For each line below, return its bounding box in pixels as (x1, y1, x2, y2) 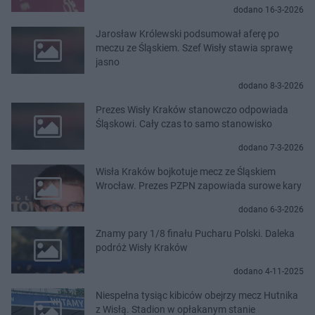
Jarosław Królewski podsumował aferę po (96, 27, 279, 39)
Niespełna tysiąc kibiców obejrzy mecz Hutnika (96, 289, 298, 301)
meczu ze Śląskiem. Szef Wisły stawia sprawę (96, 41, 292, 53)
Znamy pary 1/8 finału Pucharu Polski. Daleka (96, 227, 295, 239)
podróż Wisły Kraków (96, 241, 188, 253)
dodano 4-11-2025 (233, 266, 304, 276)
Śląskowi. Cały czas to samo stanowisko (96, 117, 272, 129)
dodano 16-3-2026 (233, 4, 304, 15)
